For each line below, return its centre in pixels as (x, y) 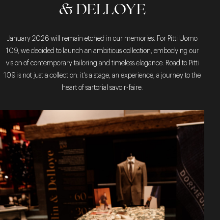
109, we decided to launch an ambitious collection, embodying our (102, 51)
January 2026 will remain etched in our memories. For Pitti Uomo (102, 39)
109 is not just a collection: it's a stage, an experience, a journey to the (102, 76)
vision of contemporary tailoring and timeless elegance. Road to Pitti (102, 63)
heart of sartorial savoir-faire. (102, 88)
